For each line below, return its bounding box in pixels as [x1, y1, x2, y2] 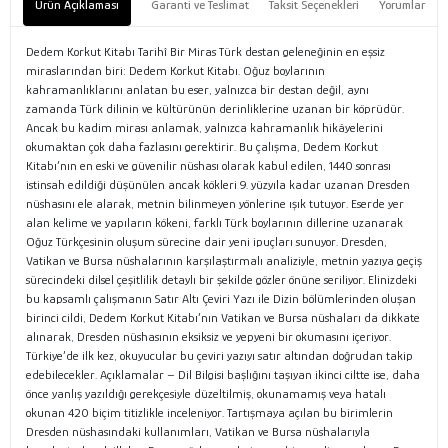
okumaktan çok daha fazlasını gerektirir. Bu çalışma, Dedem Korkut [26, 139, 378, 155]
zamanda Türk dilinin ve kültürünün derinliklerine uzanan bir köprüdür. [26, 101, 404, 117]
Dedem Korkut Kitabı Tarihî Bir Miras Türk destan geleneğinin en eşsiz [26, 44, 385, 60]
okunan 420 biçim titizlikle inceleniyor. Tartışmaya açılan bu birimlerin [26, 405, 393, 421]
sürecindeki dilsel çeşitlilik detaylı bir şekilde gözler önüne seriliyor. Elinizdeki [26, 272, 417, 288]
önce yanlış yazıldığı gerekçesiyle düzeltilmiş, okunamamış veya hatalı [26, 386, 386, 402]
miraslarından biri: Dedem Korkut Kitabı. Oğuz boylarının [26, 63, 325, 79]
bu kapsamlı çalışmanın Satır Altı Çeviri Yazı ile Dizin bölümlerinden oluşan [26, 291, 416, 307]
